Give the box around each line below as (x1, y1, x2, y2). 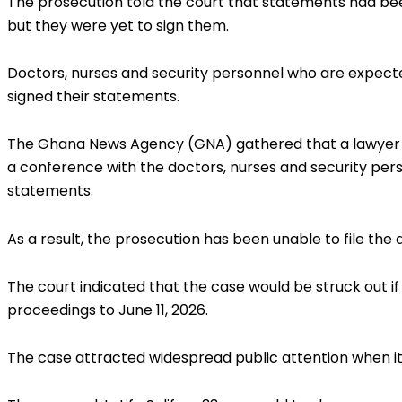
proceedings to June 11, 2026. (7, 299, 208, 320)
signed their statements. (7, 86, 179, 108)
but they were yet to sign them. (7, 15, 229, 37)
